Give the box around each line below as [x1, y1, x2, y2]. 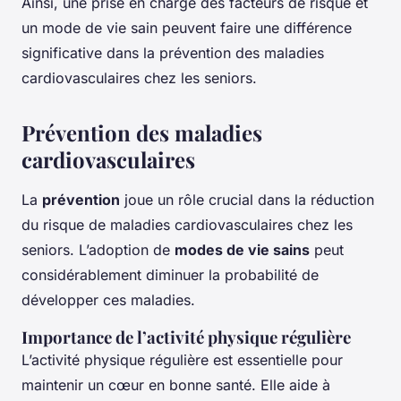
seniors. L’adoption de [21, 241, 175, 260]
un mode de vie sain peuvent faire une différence [21, 19, 352, 38]
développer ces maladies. [21, 291, 195, 310]
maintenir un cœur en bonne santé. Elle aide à [21, 376, 330, 395]
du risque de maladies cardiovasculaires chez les [21, 216, 353, 235]
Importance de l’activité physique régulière [21, 326, 351, 349]
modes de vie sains [175, 241, 310, 260]
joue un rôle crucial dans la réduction [120, 191, 374, 209]
